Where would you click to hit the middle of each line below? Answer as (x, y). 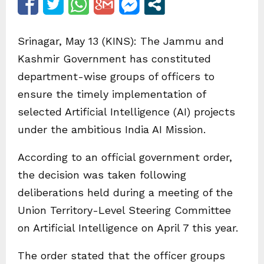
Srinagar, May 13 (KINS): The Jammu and (121, 41)
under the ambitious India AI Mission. (112, 129)
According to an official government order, (125, 157)
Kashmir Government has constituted (114, 59)
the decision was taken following (102, 175)
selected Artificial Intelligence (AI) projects (126, 112)
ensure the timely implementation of (112, 94)
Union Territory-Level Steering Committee (124, 210)
